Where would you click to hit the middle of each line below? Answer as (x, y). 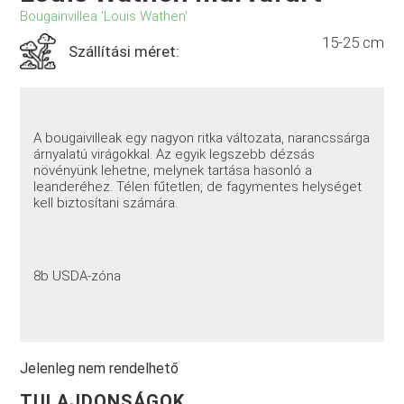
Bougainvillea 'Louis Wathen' (104, 17)
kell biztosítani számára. (106, 202)
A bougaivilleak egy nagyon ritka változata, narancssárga (202, 138)
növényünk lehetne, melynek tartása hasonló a (173, 170)
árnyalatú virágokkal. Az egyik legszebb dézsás (174, 154)
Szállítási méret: (124, 52)
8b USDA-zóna (78, 275)
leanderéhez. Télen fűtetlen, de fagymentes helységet (198, 186)
